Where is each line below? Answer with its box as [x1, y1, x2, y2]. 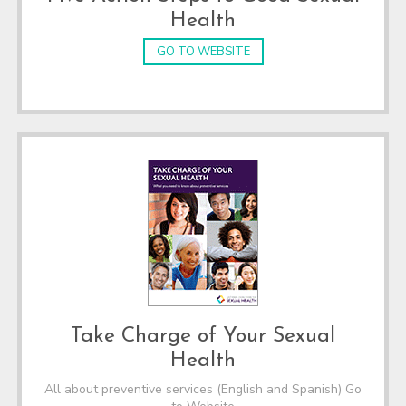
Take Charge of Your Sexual [71, 326, 335, 347]
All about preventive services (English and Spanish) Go [44, 381, 362, 398]
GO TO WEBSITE [156, 43, 250, 60]
